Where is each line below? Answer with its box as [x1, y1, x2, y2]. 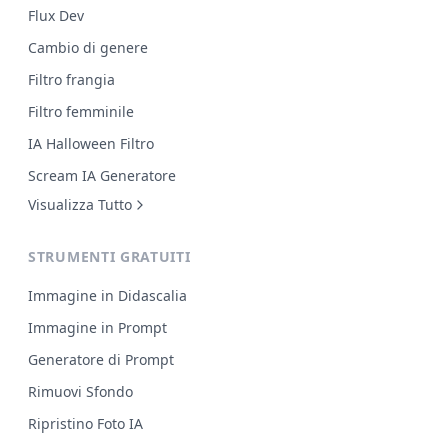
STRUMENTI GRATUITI [28, 247, 191, 267]
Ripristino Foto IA [28, 414, 143, 434]
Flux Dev [28, 6, 84, 26]
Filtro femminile [28, 102, 134, 122]
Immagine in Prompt [28, 318, 167, 338]
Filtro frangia [28, 70, 115, 90]
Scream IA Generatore [28, 166, 176, 186]
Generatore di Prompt [28, 350, 174, 370]
